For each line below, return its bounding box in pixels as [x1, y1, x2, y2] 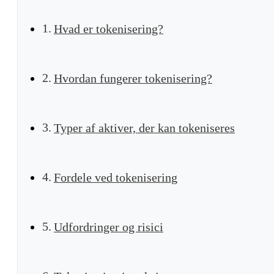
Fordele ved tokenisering [53, 170, 177, 184]
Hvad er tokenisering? [53, 21, 163, 35]
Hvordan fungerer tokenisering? [53, 71, 212, 85]
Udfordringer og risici [53, 220, 163, 234]
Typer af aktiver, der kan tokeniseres [53, 120, 235, 135]
